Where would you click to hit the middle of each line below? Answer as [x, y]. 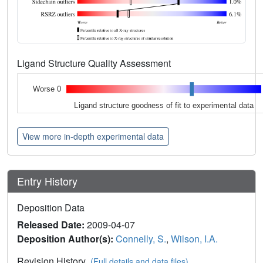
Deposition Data [51, 208]
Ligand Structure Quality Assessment [95, 63]
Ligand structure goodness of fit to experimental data [164, 105]
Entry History [49, 181]
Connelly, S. [141, 239]
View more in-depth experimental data [93, 136]
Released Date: [52, 225]
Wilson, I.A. [194, 239]
